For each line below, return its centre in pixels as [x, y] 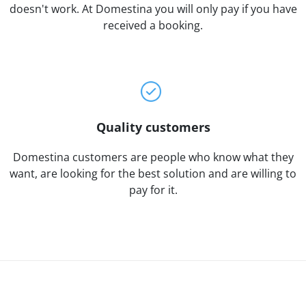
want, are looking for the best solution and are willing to [153, 173]
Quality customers [153, 127]
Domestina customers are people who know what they [153, 157]
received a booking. [153, 25]
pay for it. [153, 190]
